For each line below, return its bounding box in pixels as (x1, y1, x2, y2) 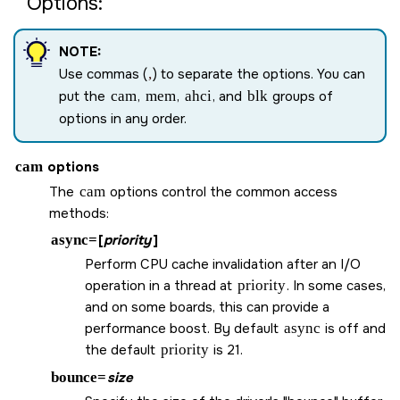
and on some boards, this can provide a (85, 297, 329, 316)
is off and (321, 319, 386, 337)
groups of (269, 87, 333, 105)
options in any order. (59, 109, 187, 128)
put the (59, 87, 109, 105)
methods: (49, 204, 109, 222)
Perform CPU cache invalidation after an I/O (85, 254, 361, 273)
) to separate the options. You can (153, 64, 365, 83)
